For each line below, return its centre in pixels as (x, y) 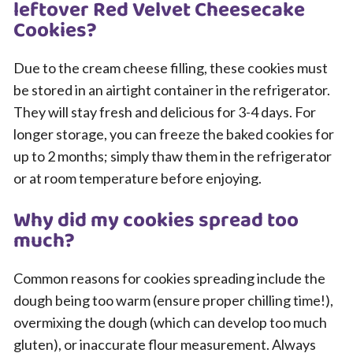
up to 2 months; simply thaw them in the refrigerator (173, 156)
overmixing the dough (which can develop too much (170, 322)
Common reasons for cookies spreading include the (169, 278)
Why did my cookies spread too (156, 221)
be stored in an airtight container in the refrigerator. (172, 90)
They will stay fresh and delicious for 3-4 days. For (165, 112)
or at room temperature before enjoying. (137, 178)
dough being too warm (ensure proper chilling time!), (173, 300)
